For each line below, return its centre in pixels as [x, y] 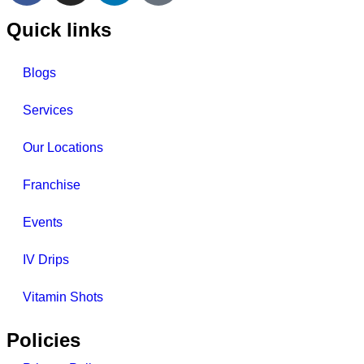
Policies [43, 340]
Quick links [59, 29]
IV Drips [46, 259]
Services [48, 110]
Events [43, 222]
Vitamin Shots [63, 297]
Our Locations [63, 147]
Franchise [52, 184]
